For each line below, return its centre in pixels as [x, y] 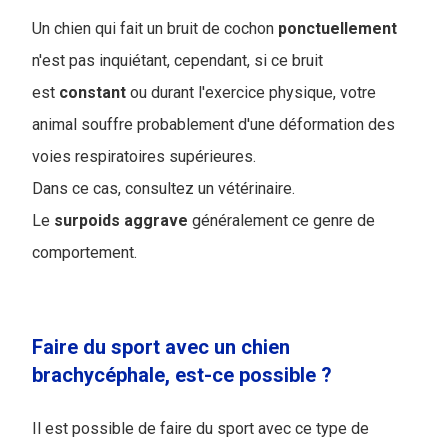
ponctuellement [337, 29]
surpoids [87, 221]
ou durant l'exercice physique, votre [251, 93]
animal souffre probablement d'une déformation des [213, 125]
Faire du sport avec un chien [161, 347]
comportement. [84, 253]
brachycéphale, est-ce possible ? [182, 375]
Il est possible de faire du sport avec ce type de [200, 429]
